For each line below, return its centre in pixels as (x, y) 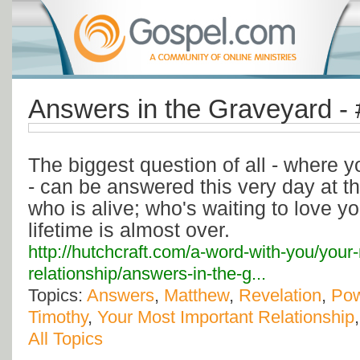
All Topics (65, 339)
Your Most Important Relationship (226, 317)
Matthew (196, 296)
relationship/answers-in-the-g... (147, 274)
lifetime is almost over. (129, 230)
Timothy (58, 317)
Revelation (280, 296)
